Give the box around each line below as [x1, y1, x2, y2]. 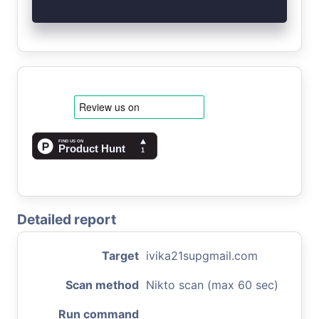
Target [102, 248, 139, 263]
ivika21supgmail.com [146, 248, 258, 263]
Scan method [66, 277, 139, 292]
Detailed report [17, 210, 116, 228]
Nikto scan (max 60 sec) [146, 277, 278, 292]
